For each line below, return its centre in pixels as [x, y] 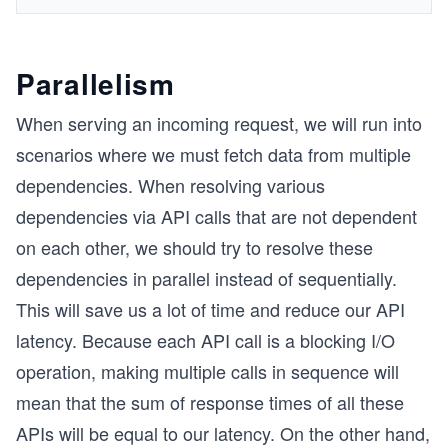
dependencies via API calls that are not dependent [216, 216]
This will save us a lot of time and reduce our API [210, 309]
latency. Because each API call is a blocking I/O [205, 340]
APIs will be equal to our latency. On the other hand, [223, 433]
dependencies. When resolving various [170, 185]
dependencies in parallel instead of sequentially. [206, 278]
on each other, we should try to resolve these [194, 247]
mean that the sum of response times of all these [210, 402]
